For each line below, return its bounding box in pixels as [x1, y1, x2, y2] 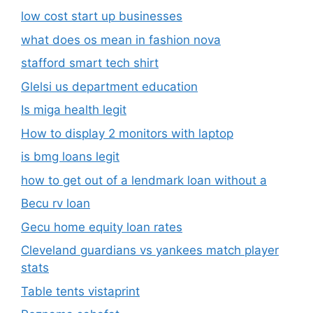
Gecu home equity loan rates [21, 219, 182, 234]
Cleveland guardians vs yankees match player [21, 243, 279, 257]
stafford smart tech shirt [21, 56, 159, 70]
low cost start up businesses [21, 9, 182, 23]
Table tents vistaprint [21, 284, 140, 298]
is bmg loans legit [21, 150, 119, 163]
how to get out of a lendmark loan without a [21, 173, 267, 187]
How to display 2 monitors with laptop [21, 126, 233, 140]
